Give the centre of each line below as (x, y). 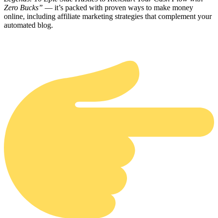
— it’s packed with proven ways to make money (118, 8)
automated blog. (28, 25)
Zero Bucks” (23, 8)
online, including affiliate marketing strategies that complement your (108, 17)
